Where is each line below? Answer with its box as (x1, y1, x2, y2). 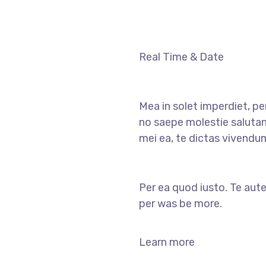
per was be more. (139, 197, 222, 210)
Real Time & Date (139, 50, 224, 64)
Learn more (139, 236, 195, 249)
